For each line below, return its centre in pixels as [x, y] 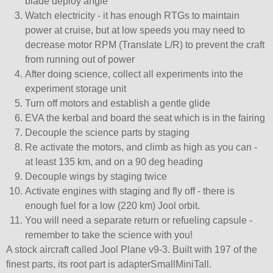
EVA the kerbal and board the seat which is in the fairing [145, 118]
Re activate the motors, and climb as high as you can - [141, 147]
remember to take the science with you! [108, 235]
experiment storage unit [75, 88]
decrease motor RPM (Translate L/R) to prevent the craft [144, 44]
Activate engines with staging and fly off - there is [129, 191]
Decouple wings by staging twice [96, 176]
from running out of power [80, 59]
